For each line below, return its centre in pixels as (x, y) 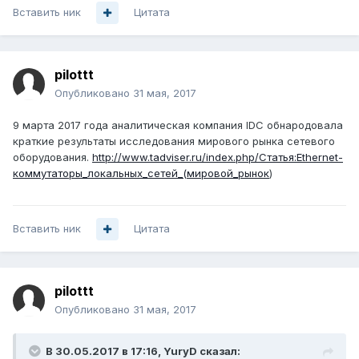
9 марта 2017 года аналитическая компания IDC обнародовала (178, 125)
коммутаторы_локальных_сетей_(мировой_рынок (141, 173)
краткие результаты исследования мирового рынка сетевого (174, 141)
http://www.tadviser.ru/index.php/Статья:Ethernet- (218, 157)
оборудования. (52, 157)
